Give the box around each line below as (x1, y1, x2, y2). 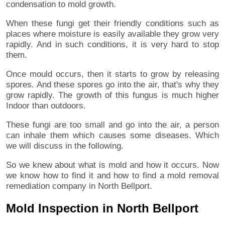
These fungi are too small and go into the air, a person (6, 120, 219, 130)
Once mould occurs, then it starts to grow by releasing (6, 69, 219, 79)
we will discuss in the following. (6, 141, 124, 151)
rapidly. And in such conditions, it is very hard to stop (6, 40, 219, 50)
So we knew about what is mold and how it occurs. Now (6, 160, 219, 170)
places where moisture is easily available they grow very (6, 29, 219, 39)
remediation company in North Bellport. (6, 181, 152, 191)
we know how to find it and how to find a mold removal (6, 171, 219, 181)
